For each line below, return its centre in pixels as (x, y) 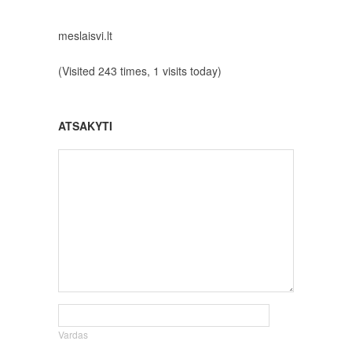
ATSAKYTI (85, 126)
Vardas (73, 334)
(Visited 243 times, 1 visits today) (140, 71)
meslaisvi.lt (85, 35)
